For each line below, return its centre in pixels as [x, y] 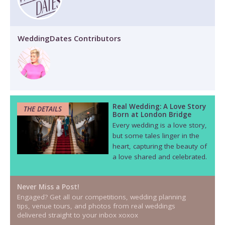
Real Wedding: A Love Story [159, 106]
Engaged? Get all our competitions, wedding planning [101, 197]
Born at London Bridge [153, 114]
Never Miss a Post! [48, 187]
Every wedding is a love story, [159, 125]
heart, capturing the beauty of [159, 146]
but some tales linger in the [156, 136]
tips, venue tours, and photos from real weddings [96, 206]
